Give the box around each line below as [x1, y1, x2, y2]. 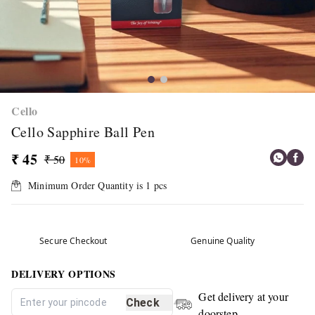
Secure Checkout [39, 235, 108, 247]
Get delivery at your [198, 289, 288, 304]
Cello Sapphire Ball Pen [11, 122, 155, 141]
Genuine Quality [191, 235, 255, 247]
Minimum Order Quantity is [28, 179, 146, 192]
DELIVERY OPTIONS [11, 266, 117, 281]
